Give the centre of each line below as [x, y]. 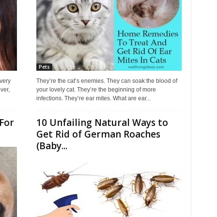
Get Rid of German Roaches [98, 134]
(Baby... [52, 146]
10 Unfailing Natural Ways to [102, 123]
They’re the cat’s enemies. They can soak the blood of [107, 81]
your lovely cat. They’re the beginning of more [96, 90]
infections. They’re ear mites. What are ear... [93, 98]
